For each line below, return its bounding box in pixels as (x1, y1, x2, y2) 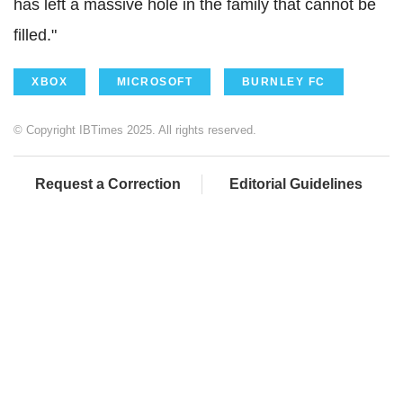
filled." (13, 26, 57, 45)
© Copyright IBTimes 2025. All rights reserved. (13, 123, 256, 138)
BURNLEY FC (241, 76, 326, 89)
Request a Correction (34, 176, 181, 193)
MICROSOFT (116, 76, 193, 89)
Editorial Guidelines (229, 176, 363, 193)
